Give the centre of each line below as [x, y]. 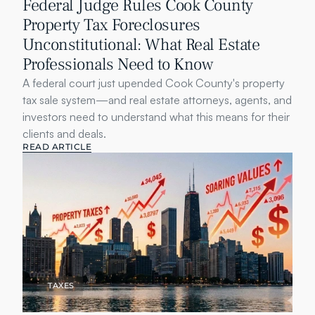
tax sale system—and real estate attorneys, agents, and [157, 100]
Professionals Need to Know [118, 64]
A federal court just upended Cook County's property [154, 83]
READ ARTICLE [57, 147]
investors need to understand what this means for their [156, 117]
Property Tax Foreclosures [111, 25]
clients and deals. [64, 134]
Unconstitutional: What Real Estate [141, 45]
